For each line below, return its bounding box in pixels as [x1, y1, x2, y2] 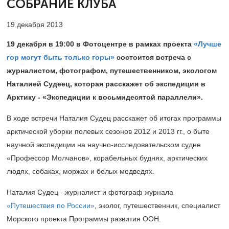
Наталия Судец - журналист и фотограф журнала [7, 188, 173, 196]
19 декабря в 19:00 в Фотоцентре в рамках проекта [7, 40, 194, 48]
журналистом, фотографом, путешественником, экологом [7, 66, 217, 75]
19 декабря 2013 [7, 20, 63, 29]
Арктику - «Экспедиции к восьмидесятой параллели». [7, 93, 203, 101]
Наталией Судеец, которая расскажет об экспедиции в [7, 80, 205, 88]
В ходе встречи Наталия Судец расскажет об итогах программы [7, 114, 221, 122]
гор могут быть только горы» [7, 53, 117, 61]
